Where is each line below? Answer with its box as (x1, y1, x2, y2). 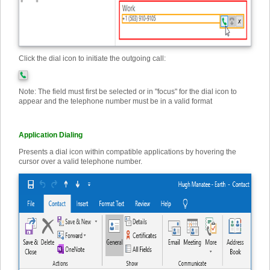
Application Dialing (19, 131, 83, 139)
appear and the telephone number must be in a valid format (19, 97, 212, 105)
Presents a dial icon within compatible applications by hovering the (19, 148, 236, 156)
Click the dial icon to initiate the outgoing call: (19, 54, 166, 63)
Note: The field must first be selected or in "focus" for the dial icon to (19, 87, 237, 96)
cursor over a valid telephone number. (19, 157, 142, 166)
